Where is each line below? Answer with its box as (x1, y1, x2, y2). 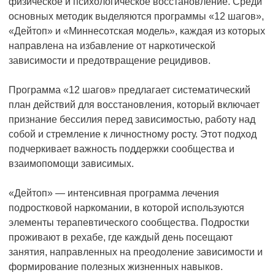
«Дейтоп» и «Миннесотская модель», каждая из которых (9, 25, 265, 36)
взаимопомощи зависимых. (9, 158, 134, 169)
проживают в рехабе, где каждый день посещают (9, 231, 233, 242)
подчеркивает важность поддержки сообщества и (9, 143, 234, 154)
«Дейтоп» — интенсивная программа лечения (9, 187, 219, 198)
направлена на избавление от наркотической (9, 40, 215, 51)
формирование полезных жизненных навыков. (9, 261, 223, 272)
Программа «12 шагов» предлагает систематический (9, 84, 250, 95)
